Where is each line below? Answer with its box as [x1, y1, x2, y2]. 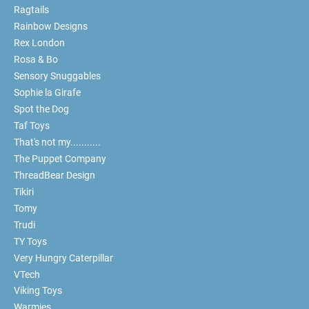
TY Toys [13, 235, 47, 247]
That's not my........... [13, 136, 101, 148]
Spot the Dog [13, 103, 69, 114]
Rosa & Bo [13, 53, 58, 65]
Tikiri [13, 186, 34, 197]
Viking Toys [13, 285, 62, 297]
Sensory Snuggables [13, 70, 101, 81]
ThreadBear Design [13, 169, 95, 181]
